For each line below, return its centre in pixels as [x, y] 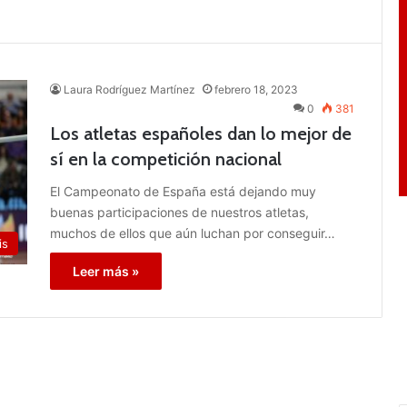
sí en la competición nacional [166, 159]
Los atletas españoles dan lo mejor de [201, 133]
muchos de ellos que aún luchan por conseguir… [193, 233]
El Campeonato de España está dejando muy [183, 191]
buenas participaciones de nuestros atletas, [179, 212]
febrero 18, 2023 [256, 89]
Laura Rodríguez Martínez [129, 89]
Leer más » [106, 271]
